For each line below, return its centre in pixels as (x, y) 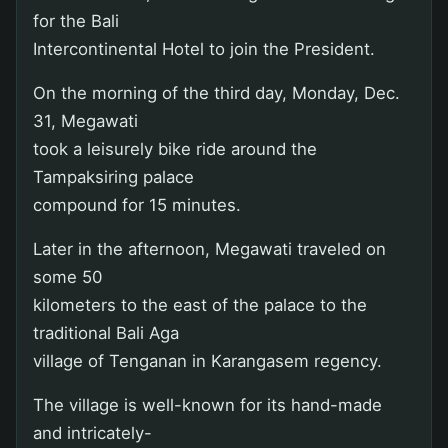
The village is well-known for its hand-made (207, 404)
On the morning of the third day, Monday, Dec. (216, 92)
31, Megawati (85, 120)
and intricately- (92, 432)
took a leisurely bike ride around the (175, 148)
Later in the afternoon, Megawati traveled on (209, 248)
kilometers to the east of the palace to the (200, 304)
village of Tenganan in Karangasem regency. (207, 360)
